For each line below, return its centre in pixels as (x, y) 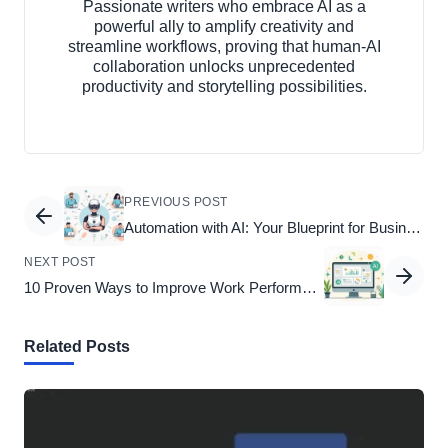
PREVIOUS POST (176, 201)
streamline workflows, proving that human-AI (224, 46)
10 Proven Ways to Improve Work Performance (309, 287)
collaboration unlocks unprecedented (224, 66)
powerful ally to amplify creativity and (224, 26)
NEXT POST (60, 261)
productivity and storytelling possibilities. (224, 86)
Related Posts (77, 346)
